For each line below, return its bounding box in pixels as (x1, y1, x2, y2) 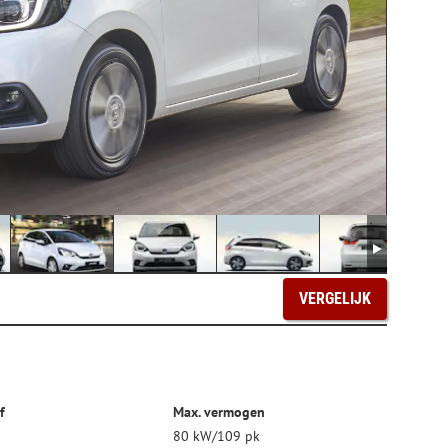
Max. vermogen (173, 403, 266, 422)
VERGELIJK (298, 289, 371, 309)
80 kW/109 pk (173, 427, 261, 446)
